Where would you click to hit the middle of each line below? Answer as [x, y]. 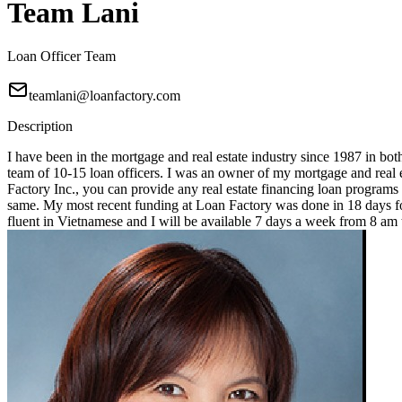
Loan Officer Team [61, 57]
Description [40, 127]
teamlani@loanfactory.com [105, 96]
